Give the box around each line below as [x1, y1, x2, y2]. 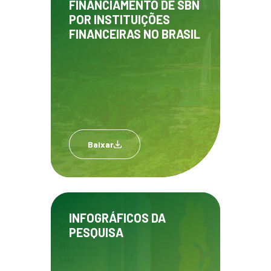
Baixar [88, 139, 114, 150]
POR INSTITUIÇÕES [69, 12, 170, 27]
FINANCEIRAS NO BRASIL [69, 27, 200, 42]
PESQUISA [69, 225, 123, 240]
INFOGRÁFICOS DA [69, 211, 166, 226]
